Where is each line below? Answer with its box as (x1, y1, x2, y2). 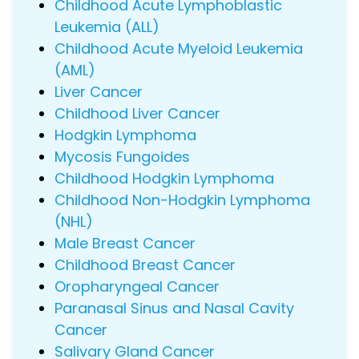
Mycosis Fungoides (54, 147, 190, 167)
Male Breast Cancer (54, 233, 196, 253)
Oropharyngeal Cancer (54, 276, 220, 296)
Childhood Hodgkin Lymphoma (54, 168, 274, 188)
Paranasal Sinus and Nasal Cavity (54, 298, 294, 318)
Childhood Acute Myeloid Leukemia (54, 38, 303, 58)
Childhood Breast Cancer (54, 255, 236, 275)
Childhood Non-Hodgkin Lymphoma (54, 190, 310, 210)
